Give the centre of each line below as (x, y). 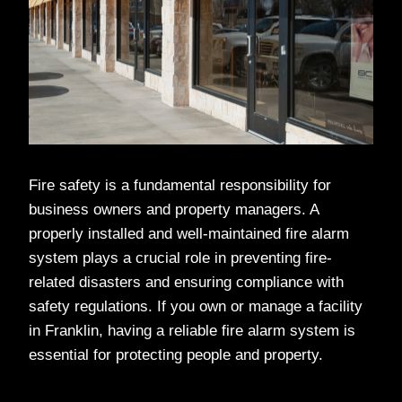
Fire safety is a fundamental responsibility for (180, 186)
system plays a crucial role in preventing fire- (180, 258)
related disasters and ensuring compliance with (186, 283)
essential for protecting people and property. (176, 355)
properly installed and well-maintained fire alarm (189, 234)
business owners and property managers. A (174, 210)
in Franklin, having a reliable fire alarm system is (192, 331)
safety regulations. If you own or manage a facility (196, 307)
